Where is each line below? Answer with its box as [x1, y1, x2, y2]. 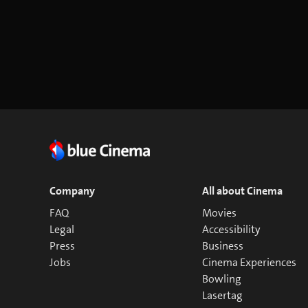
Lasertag [202, 288, 243, 303]
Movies [202, 206, 237, 221]
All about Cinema [202, 184, 283, 199]
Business [202, 239, 244, 254]
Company [49, 184, 95, 199]
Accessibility [202, 222, 261, 237]
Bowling [202, 272, 242, 287]
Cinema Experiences [202, 255, 297, 270]
